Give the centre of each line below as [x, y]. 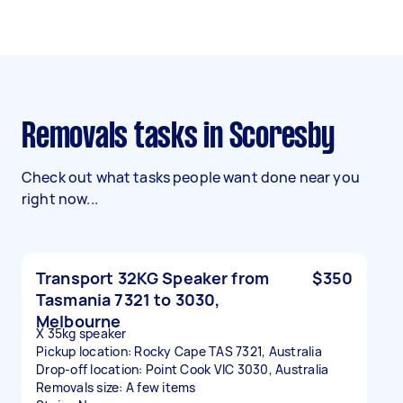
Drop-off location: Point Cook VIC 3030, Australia [183, 369]
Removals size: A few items [116, 387]
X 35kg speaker [81, 333]
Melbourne [79, 321]
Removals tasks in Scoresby [185, 138]
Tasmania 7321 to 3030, [128, 300]
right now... [60, 199]
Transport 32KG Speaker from [153, 278]
